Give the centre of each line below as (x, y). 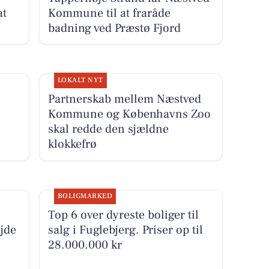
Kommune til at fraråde (109, 13)
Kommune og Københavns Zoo (129, 114)
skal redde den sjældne (108, 129)
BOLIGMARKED (85, 196)
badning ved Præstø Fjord (114, 28)
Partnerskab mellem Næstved (124, 99)
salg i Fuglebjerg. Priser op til (125, 230)
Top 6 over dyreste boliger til (123, 215)
